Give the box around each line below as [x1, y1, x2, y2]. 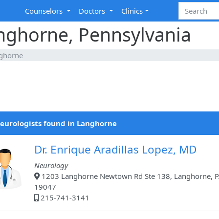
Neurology [34, 160, 68, 171]
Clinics [121, 6, 143, 16]
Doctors [79, 6, 108, 16]
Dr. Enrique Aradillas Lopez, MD [34, 142, 197, 157]
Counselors [25, 6, 65, 16]
